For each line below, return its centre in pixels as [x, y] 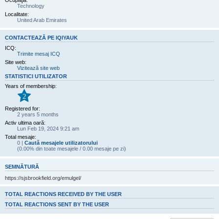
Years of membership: [31, 86]
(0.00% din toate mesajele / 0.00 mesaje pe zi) [72, 149]
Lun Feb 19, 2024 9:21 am [48, 129]
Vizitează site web [38, 68]
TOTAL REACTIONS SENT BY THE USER [57, 204]
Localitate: [17, 14]
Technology [31, 6]
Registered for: [22, 109]
